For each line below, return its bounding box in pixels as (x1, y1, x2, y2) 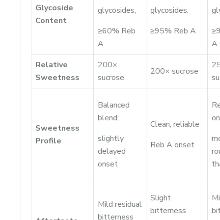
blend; (98, 112, 119, 123)
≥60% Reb (98, 26, 136, 36)
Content (35, 15, 67, 26)
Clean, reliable (150, 119, 199, 130)
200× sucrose (150, 66, 198, 77)
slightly (98, 133, 124, 144)
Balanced (98, 100, 130, 110)
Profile (35, 136, 61, 146)
